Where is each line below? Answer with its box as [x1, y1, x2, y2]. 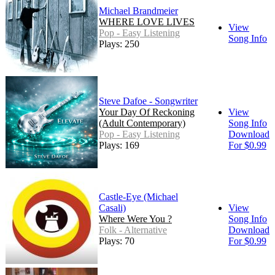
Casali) [99, 203, 126, 214]
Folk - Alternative [99, 225, 167, 236]
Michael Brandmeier [99, 6, 178, 17]
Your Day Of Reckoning [99, 107, 195, 118]
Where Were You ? [99, 214, 172, 225]
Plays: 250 [99, 39, 139, 50]
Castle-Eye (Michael [99, 192, 178, 203]
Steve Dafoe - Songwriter [99, 96, 198, 107]
